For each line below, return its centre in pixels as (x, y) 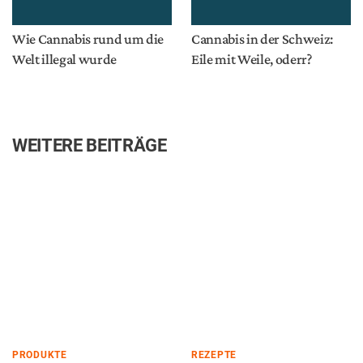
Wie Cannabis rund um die (88, 39)
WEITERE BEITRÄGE (90, 145)
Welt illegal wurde (64, 59)
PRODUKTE (40, 355)
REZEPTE (214, 355)
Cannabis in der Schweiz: (262, 39)
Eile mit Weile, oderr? (252, 59)
